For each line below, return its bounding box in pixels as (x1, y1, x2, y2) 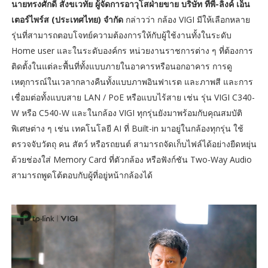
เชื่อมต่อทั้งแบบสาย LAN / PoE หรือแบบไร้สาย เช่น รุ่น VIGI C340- (11, 91, 255, 103)
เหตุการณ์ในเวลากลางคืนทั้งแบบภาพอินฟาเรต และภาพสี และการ (11, 75, 253, 87)
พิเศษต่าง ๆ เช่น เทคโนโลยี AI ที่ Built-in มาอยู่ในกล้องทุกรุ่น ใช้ (11, 122, 243, 134)
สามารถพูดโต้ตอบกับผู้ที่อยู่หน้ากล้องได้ (11, 169, 153, 181)
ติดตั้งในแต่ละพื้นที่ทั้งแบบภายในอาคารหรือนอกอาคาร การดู (11, 60, 232, 72)
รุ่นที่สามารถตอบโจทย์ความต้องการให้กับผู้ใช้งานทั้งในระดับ (11, 29, 232, 41)
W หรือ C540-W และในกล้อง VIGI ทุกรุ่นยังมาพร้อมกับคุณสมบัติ (11, 106, 242, 118)
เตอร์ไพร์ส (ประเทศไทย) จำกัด (11, 13, 123, 25)
